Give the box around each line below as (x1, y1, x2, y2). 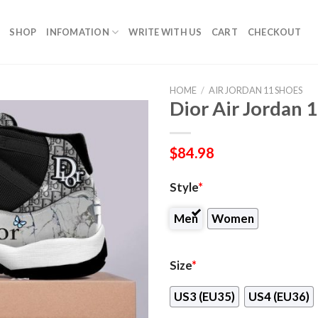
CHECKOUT (247, 26, 301, 38)
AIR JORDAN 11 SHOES (208, 84, 302, 96)
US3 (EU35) (174, 290, 235, 305)
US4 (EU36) (248, 290, 309, 305)
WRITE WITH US (128, 26, 202, 38)
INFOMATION (46, 26, 109, 38)
